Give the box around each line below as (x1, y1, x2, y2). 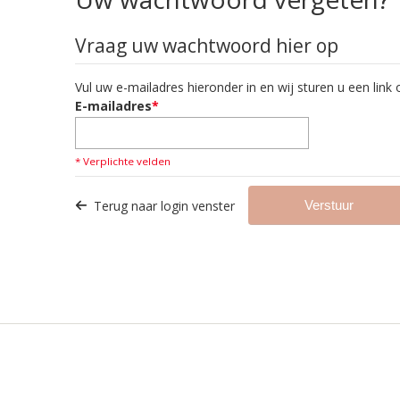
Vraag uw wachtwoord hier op (75, 32, 338, 58)
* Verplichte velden (75, 154, 171, 168)
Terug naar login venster (94, 196, 235, 214)
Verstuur (304, 196, 354, 212)
